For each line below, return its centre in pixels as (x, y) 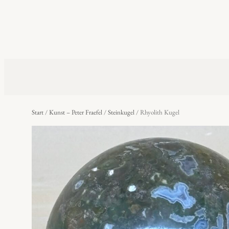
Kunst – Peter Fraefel (75, 112)
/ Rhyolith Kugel (157, 112)
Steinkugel (121, 112)
